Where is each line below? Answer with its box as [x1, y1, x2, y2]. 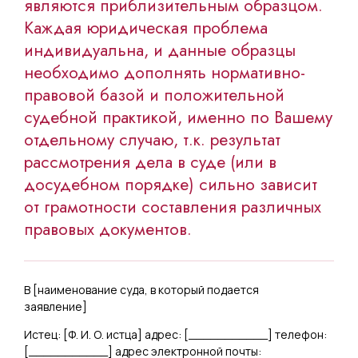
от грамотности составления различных [24, 194, 321, 219]
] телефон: [268, 326, 327, 342]
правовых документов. [24, 217, 192, 241]
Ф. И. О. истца [68, 326, 137, 342]
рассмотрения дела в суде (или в [24, 149, 276, 174]
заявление [24, 298, 82, 314]
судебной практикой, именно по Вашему [24, 105, 332, 129]
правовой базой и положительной [24, 82, 284, 107]
